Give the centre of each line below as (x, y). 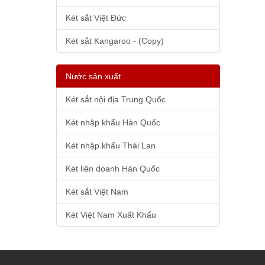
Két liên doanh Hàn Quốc (112, 168)
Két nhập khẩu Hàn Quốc (113, 122)
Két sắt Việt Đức (96, 17)
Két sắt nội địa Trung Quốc (115, 99)
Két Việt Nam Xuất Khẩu (111, 214)
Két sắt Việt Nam (97, 191)
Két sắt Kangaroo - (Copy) (114, 41)
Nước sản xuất (93, 76)
